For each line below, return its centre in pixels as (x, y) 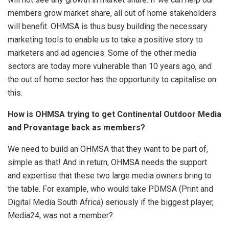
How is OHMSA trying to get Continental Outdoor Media (114, 114)
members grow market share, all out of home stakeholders (112, 13)
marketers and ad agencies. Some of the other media (102, 53)
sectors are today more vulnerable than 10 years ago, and (110, 66)
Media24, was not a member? (60, 215)
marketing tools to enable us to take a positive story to (105, 39)
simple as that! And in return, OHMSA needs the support (107, 162)
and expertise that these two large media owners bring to (110, 175)
